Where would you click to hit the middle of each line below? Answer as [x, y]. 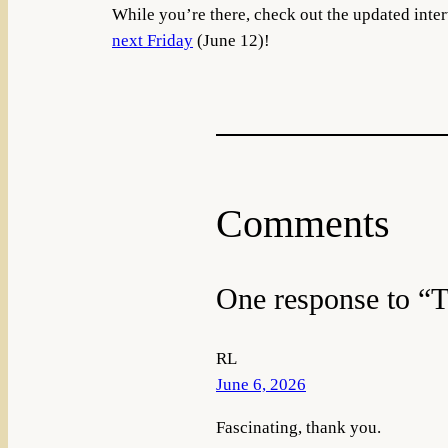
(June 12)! [231, 40]
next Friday [152, 40]
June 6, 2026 [261, 385]
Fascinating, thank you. [298, 428]
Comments [303, 224]
